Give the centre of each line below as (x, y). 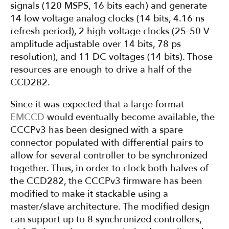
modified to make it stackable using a (89, 194)
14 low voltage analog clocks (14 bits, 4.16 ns (107, 19)
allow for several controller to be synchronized (109, 156)
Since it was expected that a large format (97, 105)
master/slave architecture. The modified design (110, 207)
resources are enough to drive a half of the (101, 70)
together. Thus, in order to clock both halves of (109, 169)
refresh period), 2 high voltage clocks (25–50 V (110, 32)
